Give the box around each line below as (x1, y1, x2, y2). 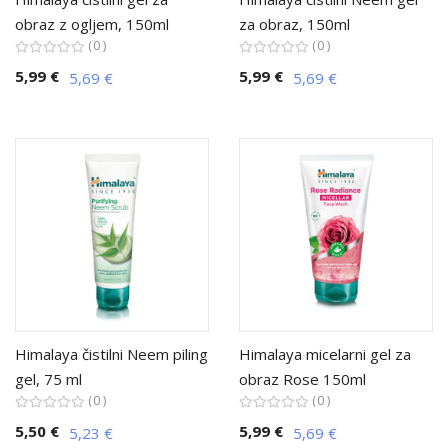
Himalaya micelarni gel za (239, 344, 411, 364)
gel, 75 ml (15, 369, 82, 389)
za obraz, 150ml (239, 14, 350, 34)
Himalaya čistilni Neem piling (15, 344, 208, 364)
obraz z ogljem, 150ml (15, 14, 169, 34)
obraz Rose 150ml (239, 369, 366, 389)
